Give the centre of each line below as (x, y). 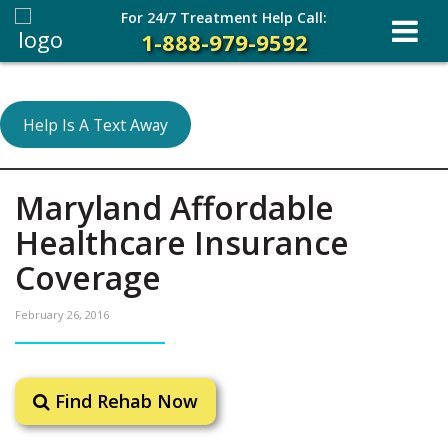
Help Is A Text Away (95, 124)
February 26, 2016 (62, 314)
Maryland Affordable (174, 207)
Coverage (88, 277)
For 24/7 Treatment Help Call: (224, 17)
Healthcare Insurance (182, 242)
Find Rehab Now (124, 401)
